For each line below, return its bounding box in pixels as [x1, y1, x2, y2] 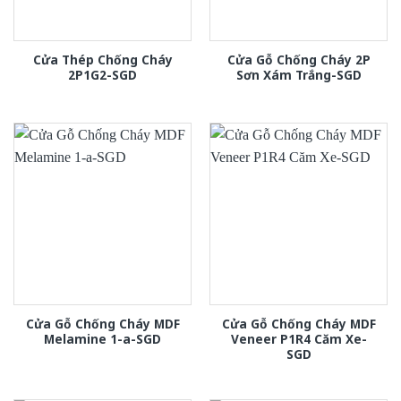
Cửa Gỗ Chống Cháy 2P [226, 51, 371, 69]
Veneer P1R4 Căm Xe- [230, 330, 367, 348]
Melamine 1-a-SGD [44, 330, 161, 348]
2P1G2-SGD [68, 66, 137, 84]
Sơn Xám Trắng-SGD [235, 66, 362, 84]
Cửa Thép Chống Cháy [32, 51, 173, 69]
